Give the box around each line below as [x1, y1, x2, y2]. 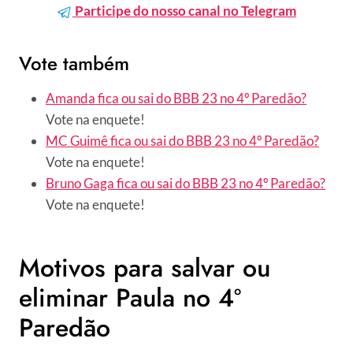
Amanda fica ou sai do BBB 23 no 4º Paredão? [46, 90, 307, 106]
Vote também [19, 50, 129, 77]
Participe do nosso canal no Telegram [72, 2, 296, 19]
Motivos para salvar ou [19, 250, 270, 286]
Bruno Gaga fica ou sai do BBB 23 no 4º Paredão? [46, 175, 325, 191]
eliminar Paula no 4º [19, 280, 241, 316]
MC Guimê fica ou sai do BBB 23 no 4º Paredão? [46, 132, 319, 149]
